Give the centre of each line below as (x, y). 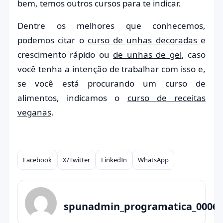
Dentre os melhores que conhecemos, (111, 26)
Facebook (37, 160)
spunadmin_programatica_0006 (141, 206)
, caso (194, 55)
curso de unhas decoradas (144, 40)
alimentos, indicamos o (72, 98)
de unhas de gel (147, 55)
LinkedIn (114, 160)
